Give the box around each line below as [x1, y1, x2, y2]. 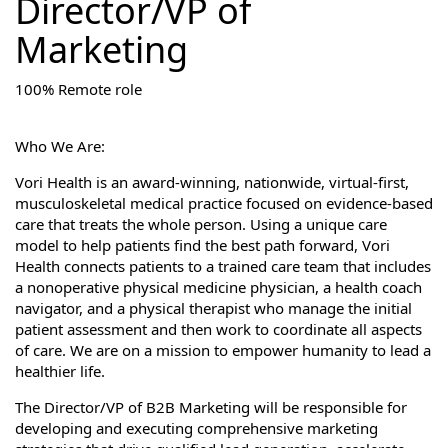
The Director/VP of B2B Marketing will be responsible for [15, 397, 407, 417]
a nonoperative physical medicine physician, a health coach [15, 277, 422, 297]
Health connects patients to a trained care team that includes [15, 256, 431, 276]
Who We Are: [15, 136, 109, 156]
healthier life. [15, 361, 113, 381]
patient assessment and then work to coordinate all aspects [15, 319, 422, 339]
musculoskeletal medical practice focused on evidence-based [15, 193, 433, 213]
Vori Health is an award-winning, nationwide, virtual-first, [15, 172, 409, 192]
